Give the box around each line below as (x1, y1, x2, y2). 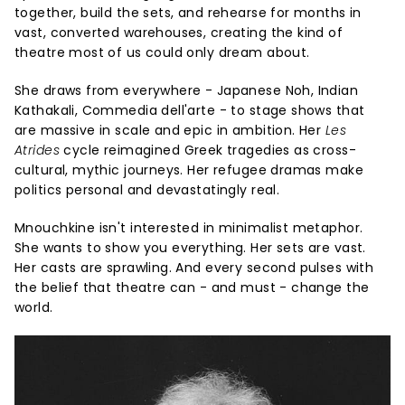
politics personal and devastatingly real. (14, 181, 280, 200)
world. (14, 298, 53, 317)
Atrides (14, 141, 60, 160)
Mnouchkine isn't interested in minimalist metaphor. (14, 219, 363, 238)
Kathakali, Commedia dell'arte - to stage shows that (14, 101, 365, 120)
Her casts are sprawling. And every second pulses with (14, 259, 374, 278)
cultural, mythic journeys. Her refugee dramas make (14, 161, 364, 180)
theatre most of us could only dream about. (14, 43, 310, 62)
